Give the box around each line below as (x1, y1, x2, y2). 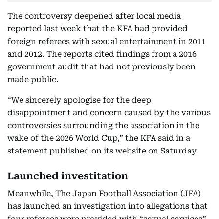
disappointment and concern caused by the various (7, 108, 211, 117)
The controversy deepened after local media (7, 11, 181, 21)
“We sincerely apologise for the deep (7, 95, 151, 105)
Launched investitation (7, 170, 128, 182)
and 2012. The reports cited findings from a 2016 (7, 49, 197, 59)
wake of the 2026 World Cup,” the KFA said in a (7, 133, 190, 143)
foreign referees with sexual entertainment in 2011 (7, 37, 206, 46)
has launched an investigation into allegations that (7, 201, 208, 211)
